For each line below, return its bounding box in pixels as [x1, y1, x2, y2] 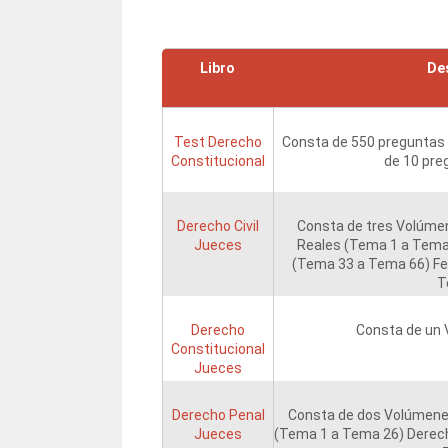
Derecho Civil [177, 218, 259, 235]
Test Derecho [174, 134, 262, 151]
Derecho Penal [171, 407, 265, 424]
